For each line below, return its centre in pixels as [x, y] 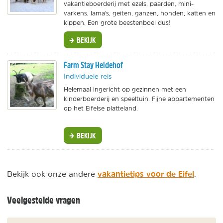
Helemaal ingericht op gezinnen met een [125, 90]
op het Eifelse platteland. [101, 109]
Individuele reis [88, 76]
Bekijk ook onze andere [52, 174]
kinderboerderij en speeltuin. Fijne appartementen [139, 99]
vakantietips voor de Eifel [146, 174]
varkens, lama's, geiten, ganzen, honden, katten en [140, 13]
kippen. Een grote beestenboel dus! [117, 22]
